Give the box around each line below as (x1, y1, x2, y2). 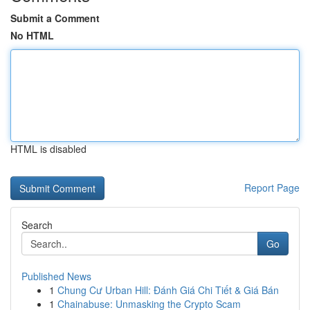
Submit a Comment (10, 11, 100, 25)
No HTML (10, 28, 54, 42)
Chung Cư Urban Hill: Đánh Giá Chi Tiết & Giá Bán (57, 283, 279, 297)
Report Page (244, 181, 300, 194)
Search (21, 218, 53, 232)
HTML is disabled (10, 142, 86, 156)
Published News (21, 269, 91, 283)
